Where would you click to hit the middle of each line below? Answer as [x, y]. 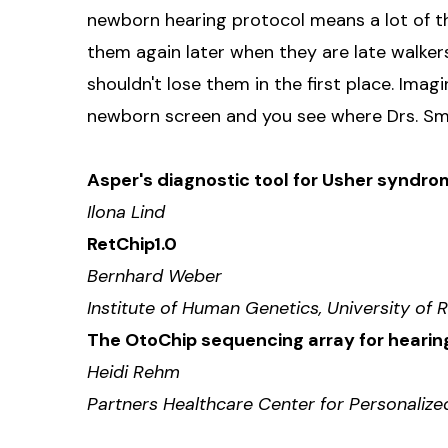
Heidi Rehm [133, 371]
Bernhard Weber [154, 275]
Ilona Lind [126, 211]
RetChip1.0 [132, 243]
